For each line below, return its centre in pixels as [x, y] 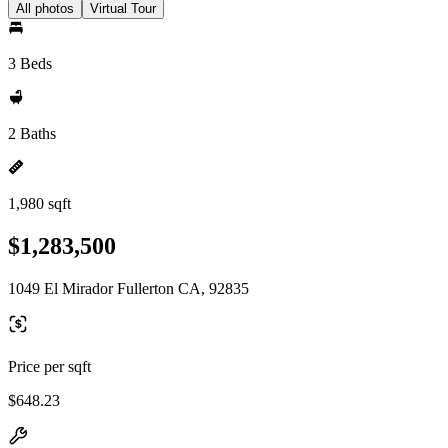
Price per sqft [49, 366]
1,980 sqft [39, 203]
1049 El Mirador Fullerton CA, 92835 [128, 288]
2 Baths [32, 133]
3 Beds [30, 63]
